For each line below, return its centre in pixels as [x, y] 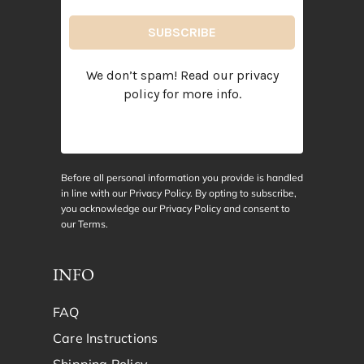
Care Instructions [106, 338]
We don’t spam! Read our [161, 75]
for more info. [200, 93]
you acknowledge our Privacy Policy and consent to [175, 208]
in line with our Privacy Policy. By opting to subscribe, [179, 193]
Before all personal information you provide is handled [182, 177]
